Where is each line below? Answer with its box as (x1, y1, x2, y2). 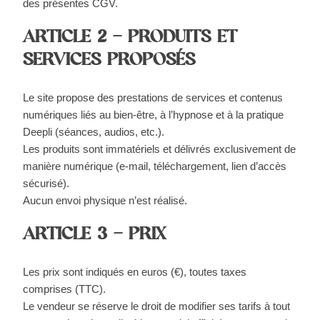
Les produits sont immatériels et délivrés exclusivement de (23, 143, 296, 155)
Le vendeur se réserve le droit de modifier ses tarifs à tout (23, 300, 291, 312)
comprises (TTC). (23, 283, 106, 295)
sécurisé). (23, 177, 70, 189)
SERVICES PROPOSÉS (23, 48, 196, 79)
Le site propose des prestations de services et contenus (23, 91, 284, 104)
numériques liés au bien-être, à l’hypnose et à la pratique (23, 109, 284, 121)
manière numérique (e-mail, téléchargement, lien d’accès (23, 160, 287, 172)
